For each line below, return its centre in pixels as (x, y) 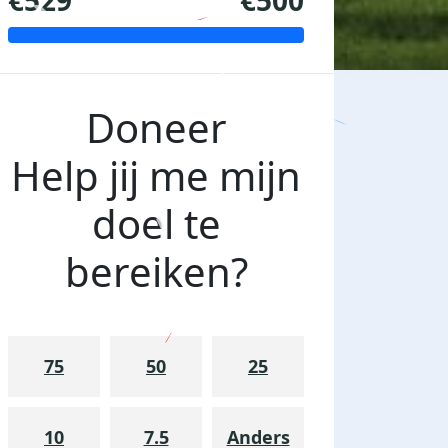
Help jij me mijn (156, 176)
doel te (156, 224)
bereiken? (156, 272)
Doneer (156, 128)
